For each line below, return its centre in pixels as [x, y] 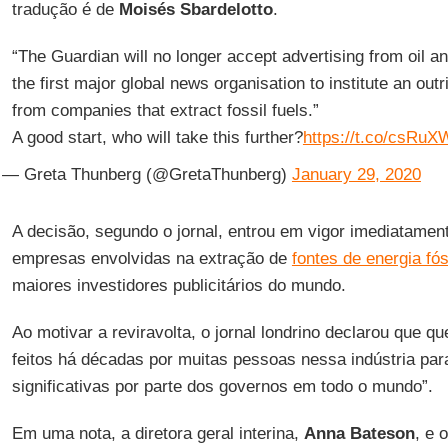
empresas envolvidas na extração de [151, 258]
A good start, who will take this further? [157, 137]
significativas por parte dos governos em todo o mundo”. [222, 386]
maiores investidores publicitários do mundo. [178, 285]
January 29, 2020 [356, 174]
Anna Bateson [359, 433]
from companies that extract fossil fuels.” [165, 110]
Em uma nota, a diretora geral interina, [157, 433]
